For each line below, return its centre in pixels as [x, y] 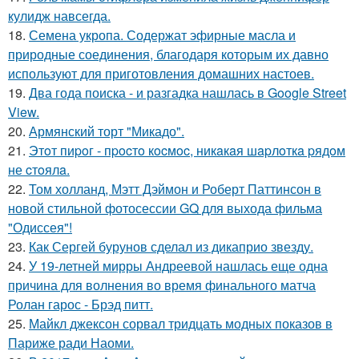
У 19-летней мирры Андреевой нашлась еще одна [178, 266]
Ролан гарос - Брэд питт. [81, 304]
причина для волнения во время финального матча [162, 285]
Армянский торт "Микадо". [107, 131]
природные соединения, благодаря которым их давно [168, 54]
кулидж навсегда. [59, 16]
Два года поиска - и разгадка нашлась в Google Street [188, 93]
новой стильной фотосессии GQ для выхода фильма [165, 208]
